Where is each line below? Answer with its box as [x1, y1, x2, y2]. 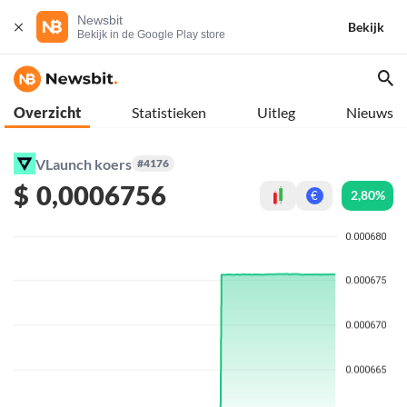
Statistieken [132, 104, 206, 121]
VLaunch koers [35, 154, 132, 173]
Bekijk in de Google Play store [77, 28, 225, 41]
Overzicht [14, 104, 81, 121]
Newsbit [77, 13, 123, 27]
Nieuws [346, 104, 393, 121]
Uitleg [257, 104, 295, 121]
